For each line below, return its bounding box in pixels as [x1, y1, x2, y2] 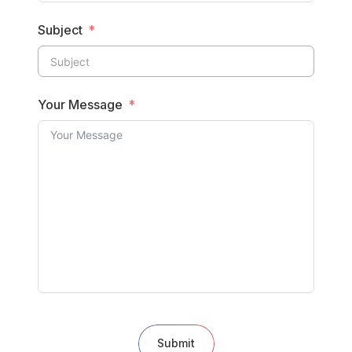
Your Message [38, 97, 123, 113]
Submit [156, 336, 195, 350]
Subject [38, 22, 82, 38]
